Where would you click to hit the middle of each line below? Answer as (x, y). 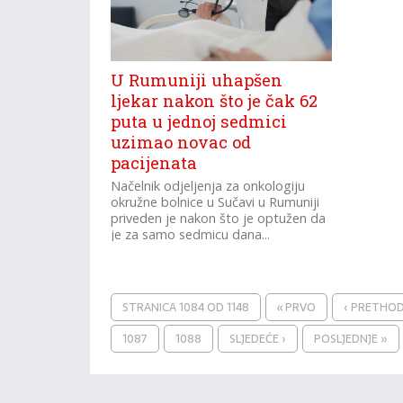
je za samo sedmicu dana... (191, 234)
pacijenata (154, 163)
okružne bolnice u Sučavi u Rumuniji (215, 202)
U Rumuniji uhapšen (197, 80)
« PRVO (297, 307)
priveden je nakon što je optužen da (219, 218)
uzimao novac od (181, 142)
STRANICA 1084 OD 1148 (186, 307)
